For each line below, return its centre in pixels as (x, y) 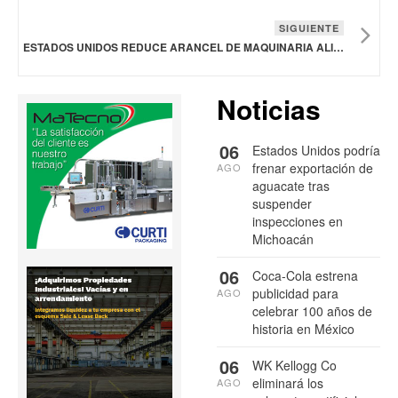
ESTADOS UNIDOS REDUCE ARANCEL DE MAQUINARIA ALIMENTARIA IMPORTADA (338, 47)
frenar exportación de (313, 167)
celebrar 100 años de (312, 310)
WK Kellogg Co (295, 365)
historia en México (303, 328)
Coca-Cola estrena (305, 275)
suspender (282, 203)
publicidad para (295, 293)
